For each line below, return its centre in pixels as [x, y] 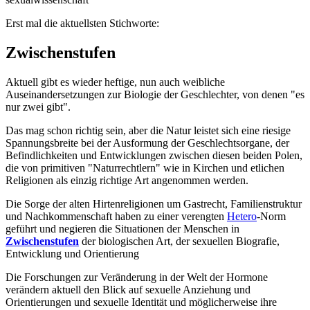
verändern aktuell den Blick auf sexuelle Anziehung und [128, 289]
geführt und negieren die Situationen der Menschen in [122, 228]
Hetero [242, 216]
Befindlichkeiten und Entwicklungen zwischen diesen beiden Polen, [154, 155]
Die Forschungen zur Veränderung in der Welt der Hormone [137, 277]
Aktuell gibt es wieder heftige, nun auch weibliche [115, 82]
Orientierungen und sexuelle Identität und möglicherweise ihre [141, 302]
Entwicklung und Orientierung [72, 253]
